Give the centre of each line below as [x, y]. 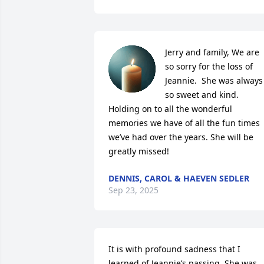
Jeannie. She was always [214, 80]
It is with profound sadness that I [174, 249]
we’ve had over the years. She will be [181, 137]
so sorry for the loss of [209, 66]
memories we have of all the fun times [184, 123]
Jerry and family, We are [212, 52]
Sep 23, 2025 [133, 190]
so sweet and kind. [202, 95]
